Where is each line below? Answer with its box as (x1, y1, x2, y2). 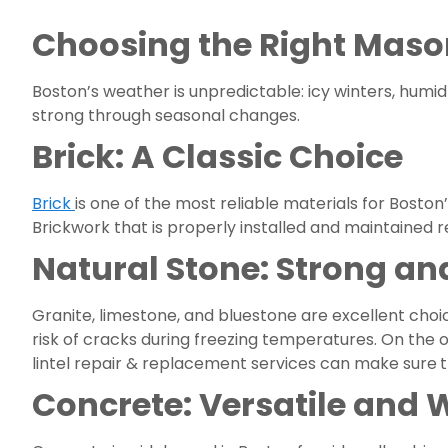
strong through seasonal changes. (32, 104, 300, 127)
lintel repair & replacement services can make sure (32, 352, 437, 375)
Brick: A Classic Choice (32, 134, 403, 179)
